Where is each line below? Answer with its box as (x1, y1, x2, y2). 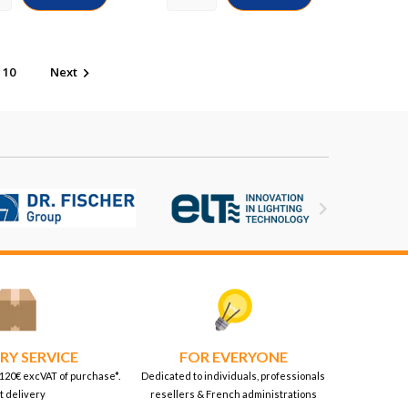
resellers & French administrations (149, 388, 317, 400)
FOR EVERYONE (178, 348, 288, 365)
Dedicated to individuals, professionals (141, 370, 325, 382)
